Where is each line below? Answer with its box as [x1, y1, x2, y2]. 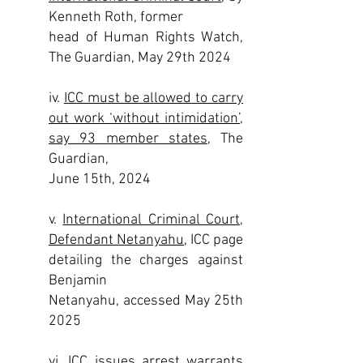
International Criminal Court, [62, 211, 244, 228]
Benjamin [49, 272, 107, 289]
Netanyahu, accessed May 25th [49, 293, 243, 310]
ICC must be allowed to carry [63, 90, 244, 107]
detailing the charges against [49, 252, 243, 269]
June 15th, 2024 [49, 171, 151, 188]
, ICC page [184, 232, 243, 249]
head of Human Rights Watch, [49, 29, 243, 46]
